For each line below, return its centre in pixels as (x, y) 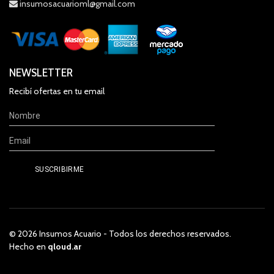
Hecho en (28, 246)
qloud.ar (65, 246)
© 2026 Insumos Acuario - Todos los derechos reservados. (120, 234)
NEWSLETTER (41, 73)
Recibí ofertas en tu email (57, 91)
